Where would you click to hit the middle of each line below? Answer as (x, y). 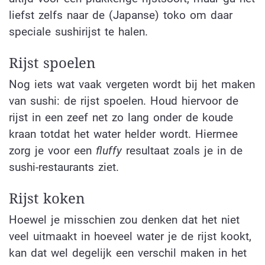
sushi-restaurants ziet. (64, 167)
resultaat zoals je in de (182, 151)
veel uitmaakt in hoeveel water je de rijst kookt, (130, 236)
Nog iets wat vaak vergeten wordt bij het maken (132, 85)
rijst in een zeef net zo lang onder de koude (121, 118)
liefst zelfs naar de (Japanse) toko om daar (121, 15)
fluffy (109, 151)
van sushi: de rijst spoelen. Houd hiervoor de (124, 101)
